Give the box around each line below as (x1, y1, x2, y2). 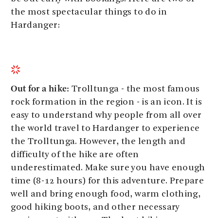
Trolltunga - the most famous (69, 84, 200, 94)
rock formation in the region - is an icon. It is (11, 97, 202, 107)
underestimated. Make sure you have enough (11, 163, 205, 173)
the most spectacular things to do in (11, 7, 167, 17)
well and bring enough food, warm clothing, (11, 189, 201, 199)
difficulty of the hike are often (11, 150, 139, 160)
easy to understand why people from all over (11, 110, 202, 120)
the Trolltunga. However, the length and (11, 137, 186, 146)
